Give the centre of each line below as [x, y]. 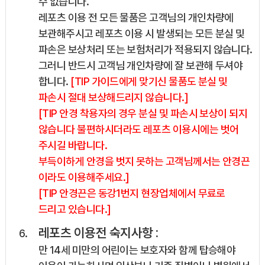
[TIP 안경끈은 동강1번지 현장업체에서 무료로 [132, 193]
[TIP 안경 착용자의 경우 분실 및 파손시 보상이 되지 [143, 114]
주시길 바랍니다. [73, 146]
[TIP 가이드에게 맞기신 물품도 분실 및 [149, 82]
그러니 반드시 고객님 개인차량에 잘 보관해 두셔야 [140, 66]
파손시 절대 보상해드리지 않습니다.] [113, 98]
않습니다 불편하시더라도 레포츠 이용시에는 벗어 [138, 130]
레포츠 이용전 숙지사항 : [98, 233]
